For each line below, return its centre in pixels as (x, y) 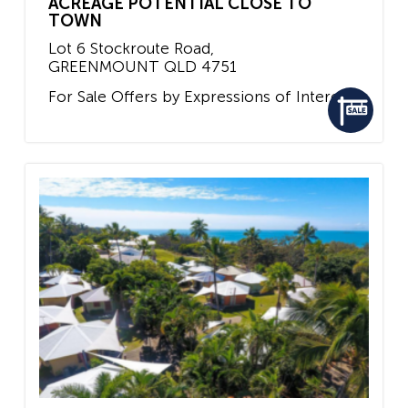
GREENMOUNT (104, 66)
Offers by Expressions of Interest (229, 97)
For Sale (77, 97)
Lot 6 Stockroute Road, (131, 48)
